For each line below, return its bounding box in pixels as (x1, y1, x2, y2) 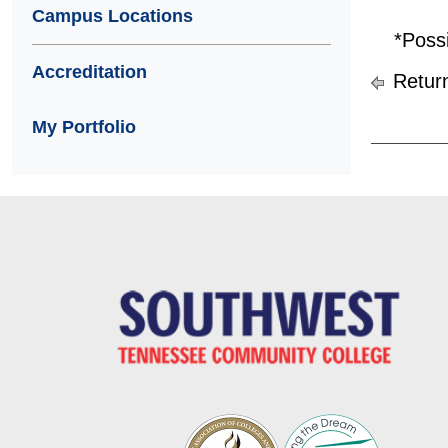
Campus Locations (32, 6, 193, 26)
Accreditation (32, 62, 147, 82)
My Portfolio (32, 117, 136, 137)
